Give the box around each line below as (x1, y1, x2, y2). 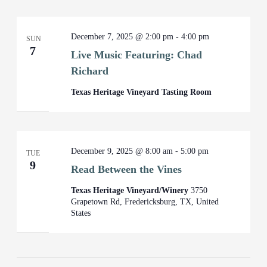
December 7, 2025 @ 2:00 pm (71, 32, 174, 41)
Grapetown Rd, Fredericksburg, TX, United (71, 197, 219, 206)
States (71, 209, 91, 218)
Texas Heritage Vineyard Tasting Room (71, 88, 212, 97)
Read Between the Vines (71, 163, 182, 175)
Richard (71, 65, 109, 77)
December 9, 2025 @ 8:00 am (71, 147, 173, 156)
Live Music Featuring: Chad (71, 49, 203, 61)
